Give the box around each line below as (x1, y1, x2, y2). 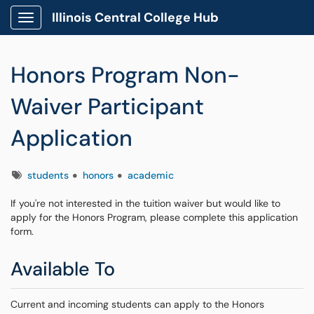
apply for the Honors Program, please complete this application (11, 211, 298, 224)
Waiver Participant (11, 92, 204, 121)
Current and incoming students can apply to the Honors (11, 298, 264, 310)
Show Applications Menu (25, 22, 137, 35)
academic (128, 169, 174, 182)
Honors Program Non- (11, 60, 240, 90)
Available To (11, 257, 115, 281)
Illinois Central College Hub (52, 9, 219, 26)
